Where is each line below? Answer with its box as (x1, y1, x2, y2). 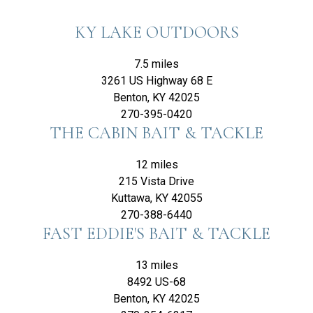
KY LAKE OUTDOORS (74, 22, 239, 43)
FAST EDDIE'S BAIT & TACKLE (43, 224, 270, 244)
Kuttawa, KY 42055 (110, 191, 203, 205)
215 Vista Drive (119, 175, 194, 188)
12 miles (135, 158, 178, 171)
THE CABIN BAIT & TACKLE (50, 123, 263, 143)
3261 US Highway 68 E (101, 74, 212, 87)
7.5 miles (134, 57, 179, 71)
